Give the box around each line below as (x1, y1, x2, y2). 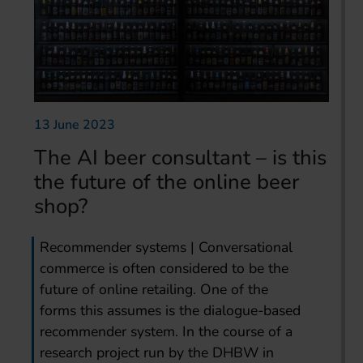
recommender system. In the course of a (40, 321, 293, 341)
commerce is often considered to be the (40, 258, 289, 278)
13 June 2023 (34, 115, 115, 134)
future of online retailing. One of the (40, 279, 269, 299)
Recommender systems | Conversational (40, 237, 293, 257)
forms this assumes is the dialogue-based (40, 300, 301, 320)
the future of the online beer (34, 167, 299, 196)
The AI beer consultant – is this (34, 143, 327, 172)
